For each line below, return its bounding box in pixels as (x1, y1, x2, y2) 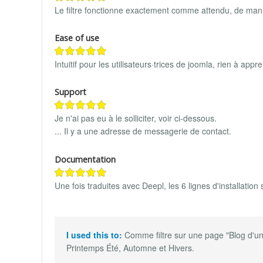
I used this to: (66, 229, 124, 241)
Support (55, 86, 86, 98)
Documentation (55, 153, 116, 165)
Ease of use (55, 32, 99, 43)
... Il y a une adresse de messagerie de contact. (55, 125, 231, 137)
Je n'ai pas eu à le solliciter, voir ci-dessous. (55, 112, 217, 124)
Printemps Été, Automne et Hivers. (66, 242, 194, 254)
